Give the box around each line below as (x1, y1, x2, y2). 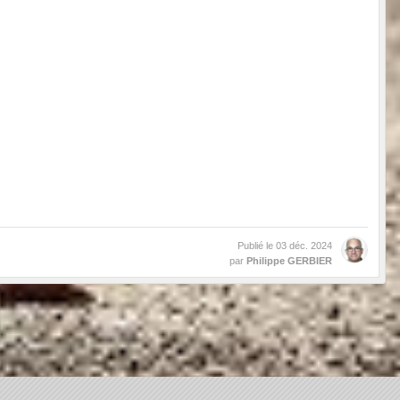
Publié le (237, 240, 276, 252)
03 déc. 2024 (276, 240, 332, 252)
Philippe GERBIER (246, 255, 332, 267)
